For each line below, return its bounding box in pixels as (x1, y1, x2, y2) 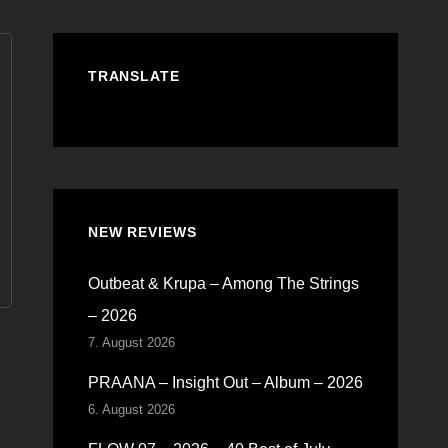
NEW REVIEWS (87, 224, 197, 240)
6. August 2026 (87, 402, 175, 417)
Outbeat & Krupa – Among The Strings (87, 275, 359, 292)
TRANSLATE (87, 68, 180, 84)
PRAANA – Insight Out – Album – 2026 (87, 374, 363, 391)
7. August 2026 (87, 335, 175, 350)
